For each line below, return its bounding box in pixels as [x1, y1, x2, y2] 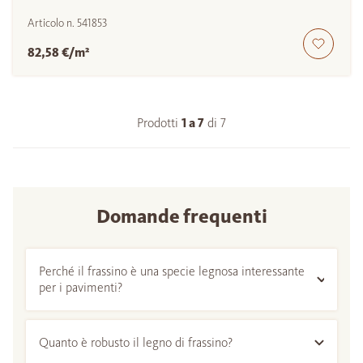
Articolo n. [28, 15, 77, 30]
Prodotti [137, 114, 181, 130]
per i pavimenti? [39, 279, 122, 295]
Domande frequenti [96, 203, 267, 228]
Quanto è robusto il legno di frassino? [39, 334, 233, 350]
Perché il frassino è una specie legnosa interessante [39, 263, 305, 279]
